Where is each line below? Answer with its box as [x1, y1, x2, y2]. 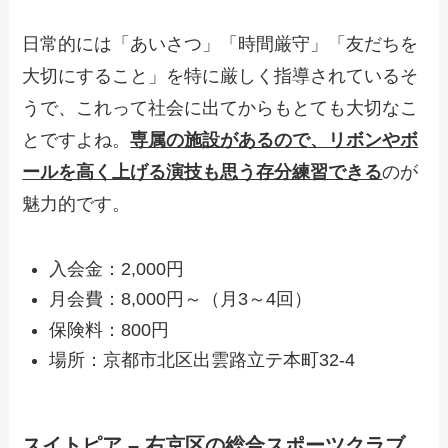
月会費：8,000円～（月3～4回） [49, 289, 313, 310]
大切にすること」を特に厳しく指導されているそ [22, 65, 419, 86]
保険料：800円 [49, 319, 170, 340]
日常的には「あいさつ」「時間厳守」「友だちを [22, 33, 419, 54]
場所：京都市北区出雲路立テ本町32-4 [49, 350, 356, 371]
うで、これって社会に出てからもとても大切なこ [22, 97, 419, 118]
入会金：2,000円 [49, 258, 185, 279]
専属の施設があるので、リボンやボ [130, 129, 419, 150]
